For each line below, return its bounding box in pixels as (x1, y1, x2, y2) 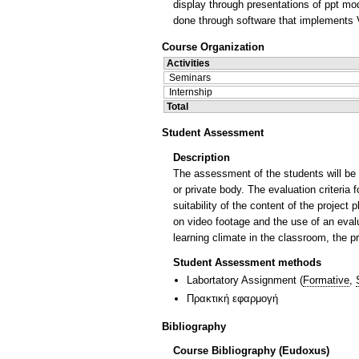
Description (173, 151, 230, 163)
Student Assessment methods (173, 256, 321, 268)
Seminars (169, 72, 211, 84)
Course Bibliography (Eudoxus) (173, 345, 329, 357)
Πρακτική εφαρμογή (187, 292, 278, 305)
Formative (303, 273, 349, 286)
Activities (167, 58, 210, 70)
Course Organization (162, 41, 264, 54)
